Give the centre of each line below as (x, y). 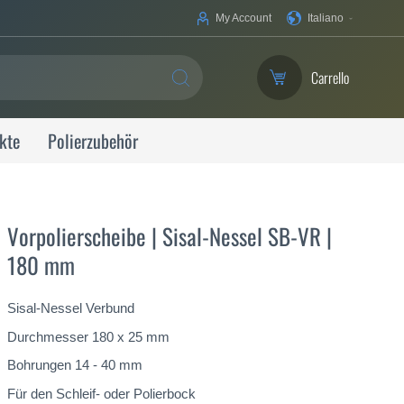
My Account (243, 18)
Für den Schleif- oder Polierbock (101, 393)
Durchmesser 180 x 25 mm (88, 336)
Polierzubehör (92, 141)
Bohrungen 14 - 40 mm (75, 365)
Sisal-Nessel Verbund (71, 308)
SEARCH (200, 90)
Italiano (326, 18)
